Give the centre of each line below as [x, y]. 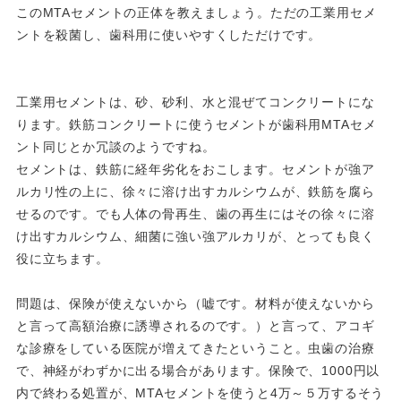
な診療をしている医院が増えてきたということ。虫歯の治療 [195, 348]
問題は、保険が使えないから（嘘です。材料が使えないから [195, 303]
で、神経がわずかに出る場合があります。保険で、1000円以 [198, 371]
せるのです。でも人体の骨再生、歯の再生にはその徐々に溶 [195, 214]
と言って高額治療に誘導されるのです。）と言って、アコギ [195, 326]
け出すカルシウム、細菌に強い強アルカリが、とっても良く [195, 236]
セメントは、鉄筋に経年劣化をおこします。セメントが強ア [195, 169]
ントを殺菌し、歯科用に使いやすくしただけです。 [169, 35]
